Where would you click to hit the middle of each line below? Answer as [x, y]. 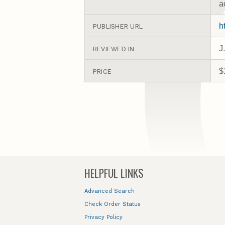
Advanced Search [109, 191]
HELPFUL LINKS [114, 173]
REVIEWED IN [114, 49]
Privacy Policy [103, 217]
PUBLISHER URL [118, 27]
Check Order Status [113, 204]
